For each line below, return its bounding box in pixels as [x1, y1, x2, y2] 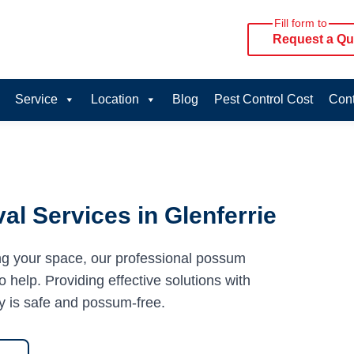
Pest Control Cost [213, 92, 313, 106]
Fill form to [274, 17, 327, 29]
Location [90, 92, 139, 106]
